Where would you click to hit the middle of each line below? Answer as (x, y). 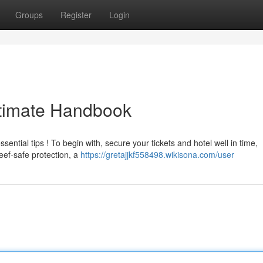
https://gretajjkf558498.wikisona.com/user (157, 154)
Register (76, 15)
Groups (29, 15)
